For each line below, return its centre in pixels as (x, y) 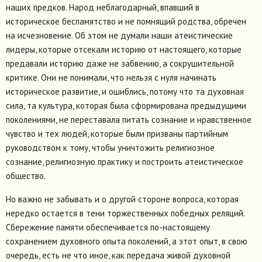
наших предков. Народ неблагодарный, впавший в (103, 8)
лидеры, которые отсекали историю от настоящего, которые (124, 50)
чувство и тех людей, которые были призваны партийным (117, 134)
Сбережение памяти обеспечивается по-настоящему (108, 227)
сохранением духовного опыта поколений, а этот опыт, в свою (127, 242)
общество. (26, 176)
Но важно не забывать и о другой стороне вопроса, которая (122, 199)
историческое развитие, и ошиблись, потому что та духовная (125, 92)
